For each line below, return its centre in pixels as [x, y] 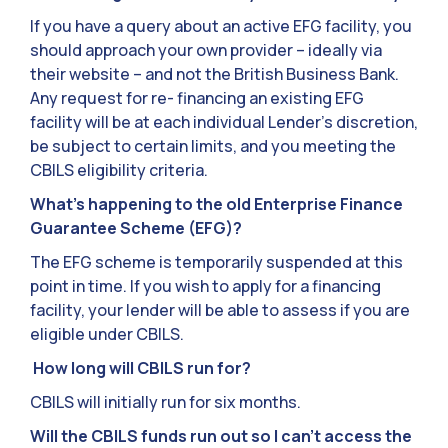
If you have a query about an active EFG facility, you [221, 26]
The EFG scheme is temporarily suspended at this [216, 262]
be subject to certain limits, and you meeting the [213, 146]
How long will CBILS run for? [140, 368]
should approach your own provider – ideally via [206, 50]
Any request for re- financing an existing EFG [197, 98]
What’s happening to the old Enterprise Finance [216, 204]
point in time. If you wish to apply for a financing [205, 286]
